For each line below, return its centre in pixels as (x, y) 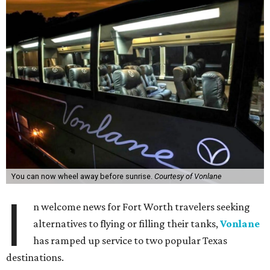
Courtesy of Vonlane (188, 176)
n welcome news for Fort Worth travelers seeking (142, 207)
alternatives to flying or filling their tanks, (127, 224)
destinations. (35, 257)
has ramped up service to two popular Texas (130, 240)
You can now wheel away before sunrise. (83, 176)
